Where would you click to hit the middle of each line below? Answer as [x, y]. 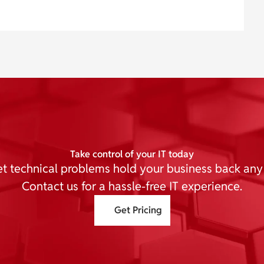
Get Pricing [138, 210]
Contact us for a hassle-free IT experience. [132, 187]
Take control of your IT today [132, 154]
